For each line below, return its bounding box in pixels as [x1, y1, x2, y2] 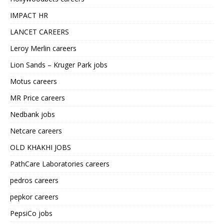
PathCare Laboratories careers [10, 159, 109, 169]
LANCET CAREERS [10, 27, 69, 37]
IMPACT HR [10, 10, 48, 20]
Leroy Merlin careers [10, 43, 76, 53]
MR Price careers [10, 93, 65, 103]
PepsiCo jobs [10, 208, 52, 218]
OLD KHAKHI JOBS [10, 142, 71, 152]
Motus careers [10, 76, 57, 86]
